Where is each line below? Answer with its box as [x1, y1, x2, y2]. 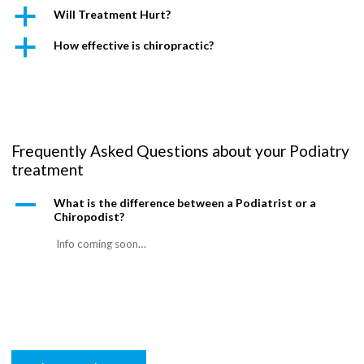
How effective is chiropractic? [54, 37, 214, 52]
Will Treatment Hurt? [54, 6, 171, 21]
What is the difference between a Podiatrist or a [54, 196, 317, 210]
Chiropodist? [54, 210, 125, 224]
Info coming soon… [56, 237, 147, 251]
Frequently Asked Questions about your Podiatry [11, 141, 350, 160]
